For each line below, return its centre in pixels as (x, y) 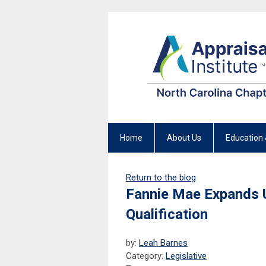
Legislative (186, 256)
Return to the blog (161, 178)
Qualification (167, 215)
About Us (184, 138)
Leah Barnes (163, 243)
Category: (146, 256)
